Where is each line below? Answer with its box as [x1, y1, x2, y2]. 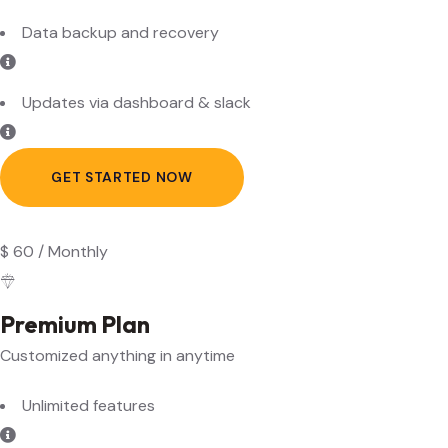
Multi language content [22, 409, 191, 431]
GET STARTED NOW [51, 112, 193, 131]
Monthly [48, 185, 108, 207]
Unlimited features [22, 339, 155, 361]
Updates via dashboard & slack [22, 36, 251, 57]
